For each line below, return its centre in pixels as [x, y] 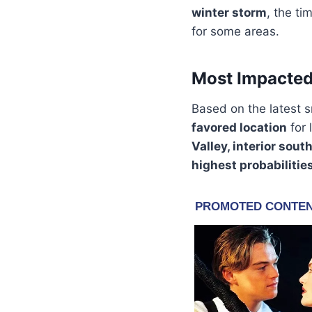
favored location [239, 127]
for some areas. [235, 31]
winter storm [229, 12]
